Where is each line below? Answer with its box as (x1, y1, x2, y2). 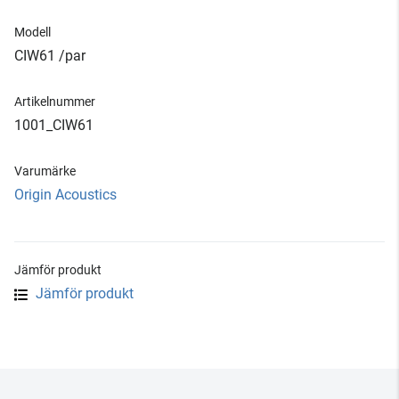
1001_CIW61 (14, 117, 94, 134)
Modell (14, 25, 51, 39)
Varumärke (14, 164, 76, 178)
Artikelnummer (14, 94, 95, 109)
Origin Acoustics (14, 186, 117, 203)
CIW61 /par (14, 47, 85, 64)
